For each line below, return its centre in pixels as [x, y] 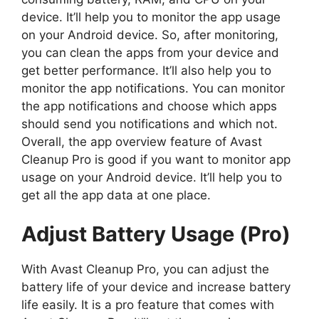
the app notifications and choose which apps [149, 106]
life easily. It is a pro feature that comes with [148, 305]
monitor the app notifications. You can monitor [153, 88]
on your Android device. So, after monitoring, [150, 35]
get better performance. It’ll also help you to [146, 70]
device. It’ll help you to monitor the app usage [151, 17]
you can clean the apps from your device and [150, 52]
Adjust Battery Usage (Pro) [156, 234]
